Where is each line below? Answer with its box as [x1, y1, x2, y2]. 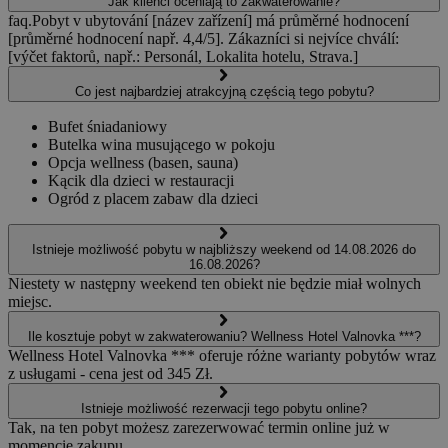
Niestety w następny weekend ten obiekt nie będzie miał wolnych [8, 274, 421, 292]
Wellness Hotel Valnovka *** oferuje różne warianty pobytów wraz [8, 346, 436, 364]
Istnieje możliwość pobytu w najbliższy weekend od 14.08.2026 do [32, 241, 416, 257]
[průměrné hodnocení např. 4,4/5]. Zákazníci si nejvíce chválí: [8, 29, 399, 47]
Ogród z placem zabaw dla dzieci [48, 189, 258, 207]
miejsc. [8, 292, 52, 310]
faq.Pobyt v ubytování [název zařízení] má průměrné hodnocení [8, 11, 409, 29]
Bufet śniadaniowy [48, 117, 167, 135]
